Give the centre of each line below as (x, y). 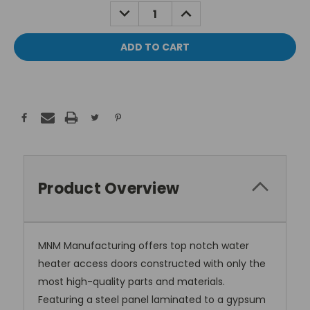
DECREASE (139, 9)
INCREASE (200, 9)
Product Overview (109, 189)
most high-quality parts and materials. (131, 282)
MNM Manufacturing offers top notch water (144, 246)
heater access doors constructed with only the (152, 264)
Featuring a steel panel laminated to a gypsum (152, 300)
